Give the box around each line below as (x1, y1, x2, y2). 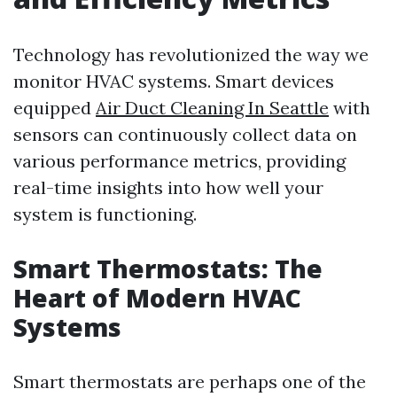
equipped (13, 97, 96, 119)
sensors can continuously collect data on (13, 123, 357, 145)
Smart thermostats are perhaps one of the (13, 370, 366, 393)
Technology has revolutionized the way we (13, 43, 369, 66)
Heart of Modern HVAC (13, 281, 301, 315)
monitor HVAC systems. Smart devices (13, 70, 334, 92)
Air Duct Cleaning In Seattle (96, 97, 329, 119)
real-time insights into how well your (13, 176, 323, 198)
